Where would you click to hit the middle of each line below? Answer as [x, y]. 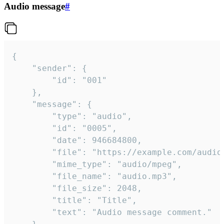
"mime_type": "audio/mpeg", [32, 164]
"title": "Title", [32, 200]
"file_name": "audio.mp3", [32, 176]
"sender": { [22, 68]
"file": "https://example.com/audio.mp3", [32, 152]
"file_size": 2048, [32, 188]
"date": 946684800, [32, 140]
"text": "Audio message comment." [32, 212]
